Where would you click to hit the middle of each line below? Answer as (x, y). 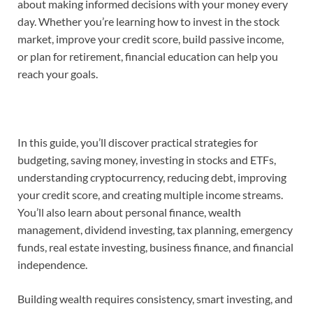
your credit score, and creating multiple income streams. (150, 195)
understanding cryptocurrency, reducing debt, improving (152, 177)
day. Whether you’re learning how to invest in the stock (148, 22)
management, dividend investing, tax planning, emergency (155, 230)
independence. (52, 265)
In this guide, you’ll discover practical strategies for (138, 143)
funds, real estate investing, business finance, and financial (155, 247)
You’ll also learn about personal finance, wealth (129, 212)
